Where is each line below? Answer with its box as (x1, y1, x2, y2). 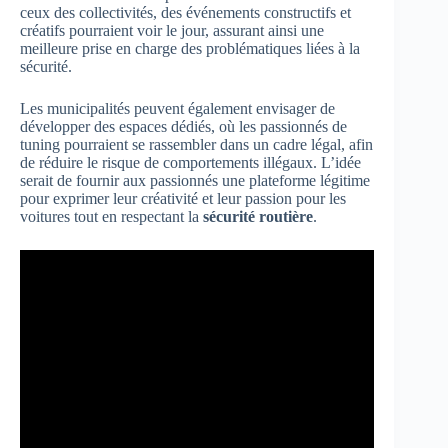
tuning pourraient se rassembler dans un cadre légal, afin (20, 136, 373, 154)
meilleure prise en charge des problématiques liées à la (20, 40, 360, 58)
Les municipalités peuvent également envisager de (20, 100, 335, 118)
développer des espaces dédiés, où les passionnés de (20, 118, 347, 136)
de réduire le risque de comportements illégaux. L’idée (20, 154, 361, 172)
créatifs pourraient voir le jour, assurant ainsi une (20, 22, 324, 40)
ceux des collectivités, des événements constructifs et (20, 4, 351, 22)
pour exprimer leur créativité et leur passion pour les (20, 190, 346, 208)
